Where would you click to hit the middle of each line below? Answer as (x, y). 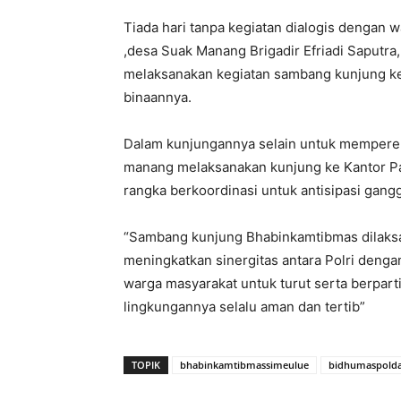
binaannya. (158, 97)
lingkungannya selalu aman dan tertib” (244, 307)
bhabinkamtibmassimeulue (244, 365)
